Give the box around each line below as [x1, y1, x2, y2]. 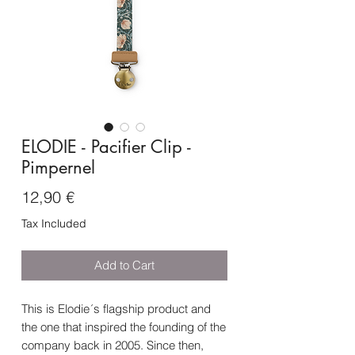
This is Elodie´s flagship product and [21, 301, 211, 317]
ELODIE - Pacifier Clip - [21, 136, 191, 158]
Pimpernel [21, 156, 95, 179]
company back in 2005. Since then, [21, 338, 204, 353]
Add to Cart [94, 258, 155, 273]
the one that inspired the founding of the [21, 319, 226, 335]
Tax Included [21, 216, 86, 231]
